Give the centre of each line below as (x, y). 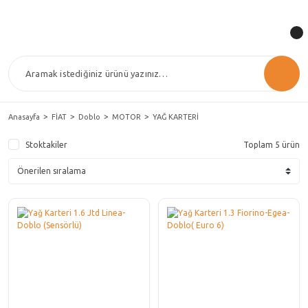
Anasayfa (24, 117)
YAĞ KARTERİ (176, 117)
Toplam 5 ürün (272, 145)
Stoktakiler (46, 145)
